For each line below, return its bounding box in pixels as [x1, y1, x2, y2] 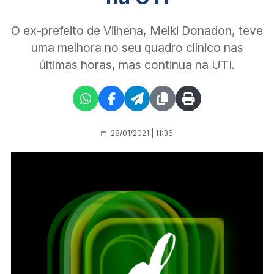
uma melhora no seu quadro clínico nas [31, 40, 243, 55]
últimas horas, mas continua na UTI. [39, 57, 235, 72]
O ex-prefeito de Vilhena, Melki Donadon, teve [11, 23, 263, 38]
